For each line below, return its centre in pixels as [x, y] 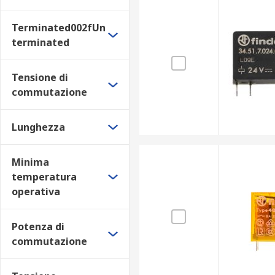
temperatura [44, 177]
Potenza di [38, 227]
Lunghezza [38, 127]
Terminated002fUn [59, 28]
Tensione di [40, 77]
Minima [30, 162]
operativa [36, 192]
